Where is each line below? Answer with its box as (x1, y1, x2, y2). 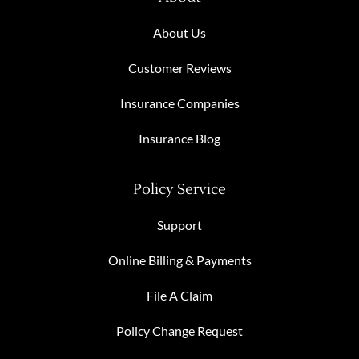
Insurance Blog (139, 130, 220, 146)
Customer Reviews (127, 59, 232, 75)
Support (157, 216, 202, 232)
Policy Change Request (116, 322, 243, 338)
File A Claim (147, 287, 212, 303)
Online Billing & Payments (107, 252, 252, 268)
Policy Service (133, 179, 226, 199)
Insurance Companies (119, 95, 240, 111)
